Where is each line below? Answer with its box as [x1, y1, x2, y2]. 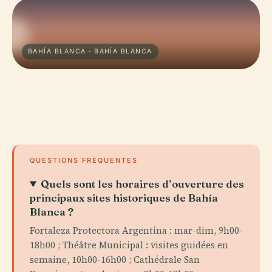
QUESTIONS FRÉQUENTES [30, 156, 138, 165]
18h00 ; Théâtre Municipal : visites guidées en [30, 239, 228, 251]
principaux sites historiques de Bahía [30, 191, 218, 204]
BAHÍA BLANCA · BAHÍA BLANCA [28, 47, 152, 55]
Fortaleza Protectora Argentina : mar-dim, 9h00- [30, 224, 243, 237]
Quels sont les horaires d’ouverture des [41, 177, 245, 190]
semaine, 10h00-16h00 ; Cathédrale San [30, 253, 200, 266]
